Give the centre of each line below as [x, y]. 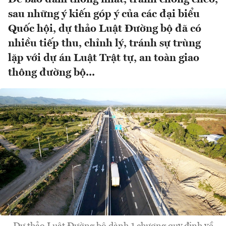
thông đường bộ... [51, 73]
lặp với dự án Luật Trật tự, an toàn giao [104, 59]
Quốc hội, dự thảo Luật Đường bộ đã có [105, 29]
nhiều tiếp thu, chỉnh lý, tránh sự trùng [104, 44]
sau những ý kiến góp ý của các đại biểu [104, 15]
